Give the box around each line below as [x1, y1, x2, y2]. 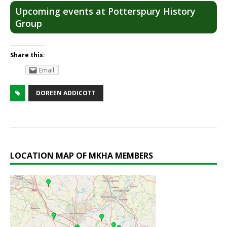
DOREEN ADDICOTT [36, 89, 96, 98]
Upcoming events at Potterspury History [15, 5, 196, 18]
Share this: [10, 51, 45, 60]
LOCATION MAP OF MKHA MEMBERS [10, 150, 153, 162]
